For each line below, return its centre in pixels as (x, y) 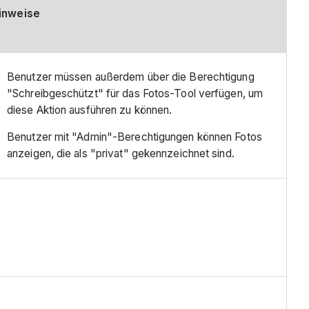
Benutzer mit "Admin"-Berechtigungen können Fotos (134, 137)
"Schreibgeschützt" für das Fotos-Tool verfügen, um (135, 93)
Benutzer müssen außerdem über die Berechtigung (131, 77)
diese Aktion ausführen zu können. (90, 110)
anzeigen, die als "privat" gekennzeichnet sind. (121, 154)
